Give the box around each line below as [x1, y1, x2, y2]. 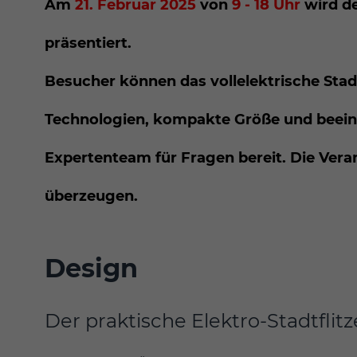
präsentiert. [45, 33, 131, 52]
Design [45, 252, 138, 284]
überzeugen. [45, 186, 150, 205]
